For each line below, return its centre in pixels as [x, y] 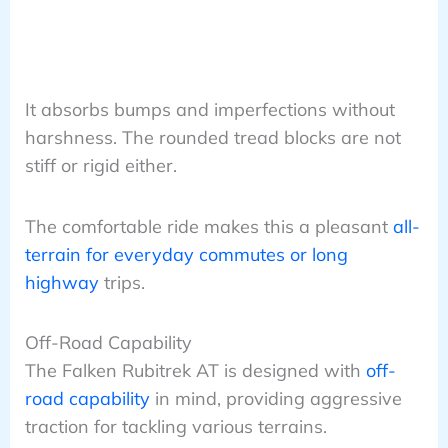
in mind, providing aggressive [275, 398]
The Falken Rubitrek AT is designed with [195, 370]
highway [61, 282]
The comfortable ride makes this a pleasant [208, 226]
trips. [121, 282]
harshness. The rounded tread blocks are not [212, 138]
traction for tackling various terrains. [175, 426]
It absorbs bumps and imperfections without [209, 110]
